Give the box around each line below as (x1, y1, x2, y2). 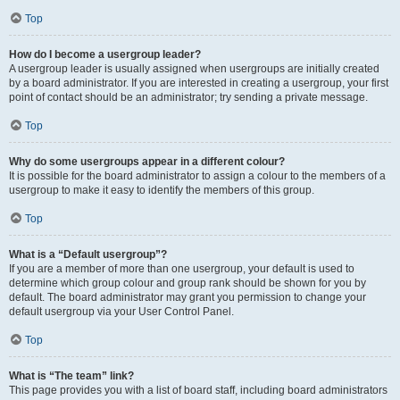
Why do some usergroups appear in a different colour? (9, 155, 285, 168)
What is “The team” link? (9, 370, 134, 382)
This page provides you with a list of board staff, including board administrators (9, 384, 387, 396)
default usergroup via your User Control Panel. (9, 305, 234, 318)
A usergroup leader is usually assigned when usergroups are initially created (9, 62, 379, 75)
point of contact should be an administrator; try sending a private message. (9, 91, 368, 104)
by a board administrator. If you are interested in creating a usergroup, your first (9, 77, 388, 89)
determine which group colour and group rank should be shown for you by (9, 277, 366, 289)
